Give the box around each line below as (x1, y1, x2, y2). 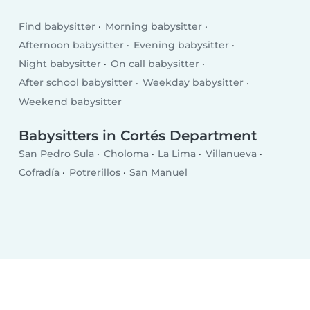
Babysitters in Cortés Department (19, 127, 257, 145)
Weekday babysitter (142, 76, 244, 89)
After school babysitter (19, 76, 134, 89)
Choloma (103, 147, 149, 160)
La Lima (158, 147, 197, 160)
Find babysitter (19, 19, 96, 33)
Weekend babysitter (19, 95, 122, 108)
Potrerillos (69, 166, 120, 179)
